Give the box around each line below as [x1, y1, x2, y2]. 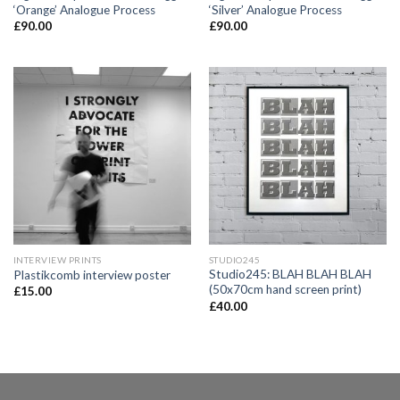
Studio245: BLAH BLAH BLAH [208, 267, 371, 282]
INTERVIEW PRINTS [12, 254, 102, 265]
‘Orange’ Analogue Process [12, 2, 155, 17]
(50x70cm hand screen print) [208, 282, 362, 297]
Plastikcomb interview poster [12, 268, 171, 283]
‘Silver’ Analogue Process [208, 2, 342, 17]
